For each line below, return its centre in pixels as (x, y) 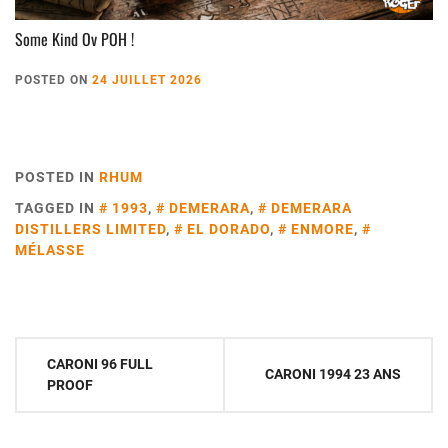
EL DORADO (228, 228)
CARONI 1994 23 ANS (333, 373)
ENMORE (322, 228)
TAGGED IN (57, 207)
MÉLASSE (50, 249)
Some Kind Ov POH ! (74, 38)
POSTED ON (53, 79)
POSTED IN (57, 176)
